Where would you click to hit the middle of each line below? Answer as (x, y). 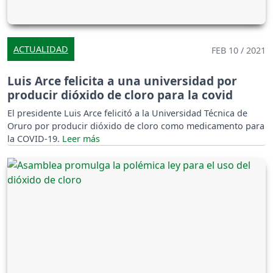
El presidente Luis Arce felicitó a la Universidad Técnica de (127, 113)
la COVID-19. (35, 138)
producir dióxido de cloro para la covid (120, 94)
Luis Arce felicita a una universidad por (122, 80)
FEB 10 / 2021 (239, 50)
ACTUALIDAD (41, 49)
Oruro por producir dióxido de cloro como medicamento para (136, 126)
